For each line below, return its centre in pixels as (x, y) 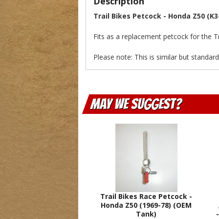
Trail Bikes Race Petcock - (146, 196)
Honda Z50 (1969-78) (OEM (146, 205)
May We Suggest (132, 104)
